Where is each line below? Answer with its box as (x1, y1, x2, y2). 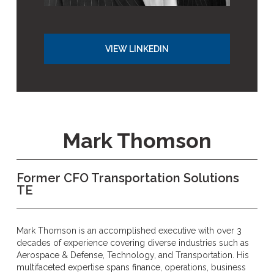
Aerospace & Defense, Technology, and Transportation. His (16, 250, 249, 260)
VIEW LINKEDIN (105, 43, 169, 54)
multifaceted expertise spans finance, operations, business (16, 262, 246, 272)
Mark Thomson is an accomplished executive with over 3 (16, 225, 242, 235)
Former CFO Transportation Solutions (16, 170, 239, 185)
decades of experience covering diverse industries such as (16, 237, 249, 248)
